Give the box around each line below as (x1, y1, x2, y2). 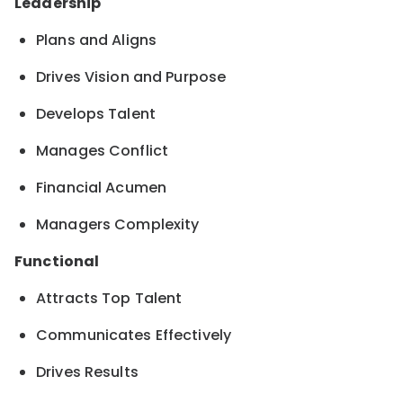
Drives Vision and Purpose (36, 67, 227, 88)
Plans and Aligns (36, 30, 157, 51)
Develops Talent (36, 103, 156, 125)
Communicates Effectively (36, 325, 232, 346)
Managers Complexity (36, 214, 200, 236)
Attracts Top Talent (36, 288, 183, 309)
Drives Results (36, 362, 139, 383)
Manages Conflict (36, 140, 169, 162)
